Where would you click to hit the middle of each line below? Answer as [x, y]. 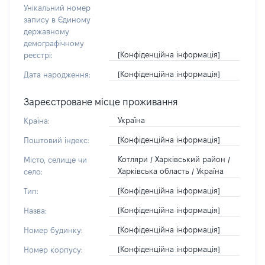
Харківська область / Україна [170, 171]
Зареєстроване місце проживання [101, 102]
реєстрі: [38, 55]
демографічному [54, 43]
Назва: [35, 211]
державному [46, 31]
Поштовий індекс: [56, 140]
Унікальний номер [57, 8]
